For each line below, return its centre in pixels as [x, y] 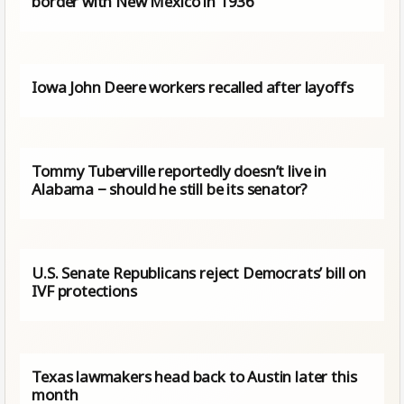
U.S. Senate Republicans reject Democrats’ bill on [199, 272]
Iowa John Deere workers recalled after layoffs [193, 87]
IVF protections [84, 290]
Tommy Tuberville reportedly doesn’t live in [179, 170]
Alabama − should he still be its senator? [170, 188]
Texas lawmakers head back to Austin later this [194, 377]
